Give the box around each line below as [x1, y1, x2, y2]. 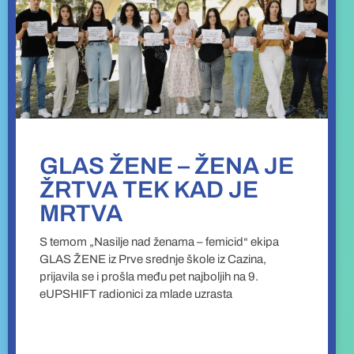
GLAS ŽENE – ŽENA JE [40, 153, 294, 179]
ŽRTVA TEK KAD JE [40, 177, 258, 203]
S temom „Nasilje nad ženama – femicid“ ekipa [40, 235, 279, 249]
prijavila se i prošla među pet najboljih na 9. [40, 270, 258, 284]
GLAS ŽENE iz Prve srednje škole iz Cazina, [40, 253, 266, 266]
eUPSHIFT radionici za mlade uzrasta [40, 288, 232, 301]
